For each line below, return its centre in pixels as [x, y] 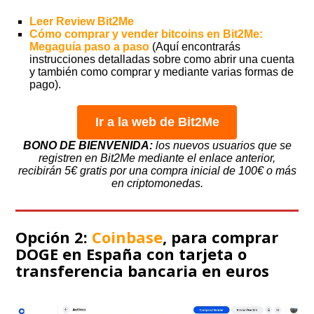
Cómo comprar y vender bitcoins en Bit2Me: [146, 34]
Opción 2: [54, 237]
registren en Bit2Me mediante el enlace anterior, [157, 158]
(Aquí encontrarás [195, 47]
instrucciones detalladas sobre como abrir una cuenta [162, 60]
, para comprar [221, 237]
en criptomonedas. [157, 184]
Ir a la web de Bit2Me [157, 122]
